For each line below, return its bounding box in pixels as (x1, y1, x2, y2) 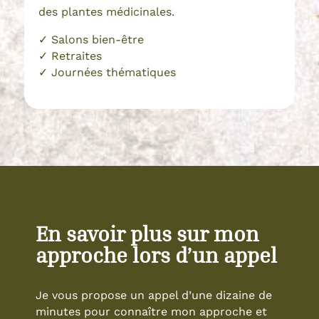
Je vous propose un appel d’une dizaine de (36, 288, 272, 302)
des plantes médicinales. (38, 4, 174, 19)
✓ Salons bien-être (38, 32, 144, 46)
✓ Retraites (38, 48, 102, 63)
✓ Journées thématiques (38, 65, 176, 79)
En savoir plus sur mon (36, 220, 259, 246)
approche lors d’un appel (36, 241, 277, 268)
